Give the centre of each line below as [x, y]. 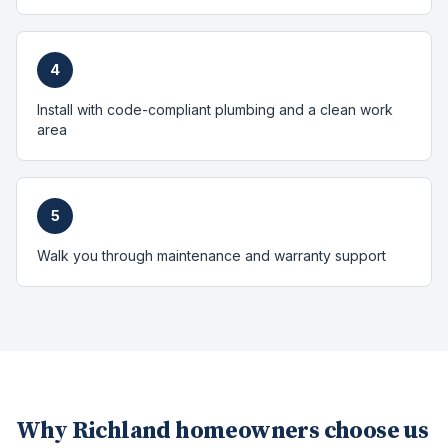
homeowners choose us [299, 431]
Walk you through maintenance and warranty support [211, 255]
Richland [121, 431]
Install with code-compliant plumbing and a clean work [215, 109]
